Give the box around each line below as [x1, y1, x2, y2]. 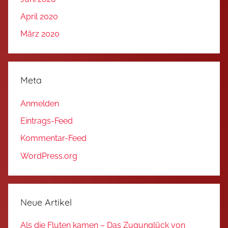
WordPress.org [20, 151, 77, 161]
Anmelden [20, 98, 59, 108]
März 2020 [20, 29, 60, 39]
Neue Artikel [20, 196, 72, 208]
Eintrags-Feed [20, 116, 73, 126]
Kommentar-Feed [20, 133, 87, 144]
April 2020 [20, 12, 58, 22]
